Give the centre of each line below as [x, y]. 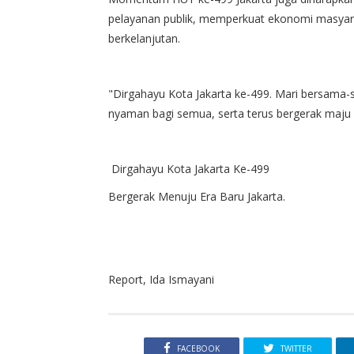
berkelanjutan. [144, 38]
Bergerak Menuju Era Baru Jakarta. [197, 196]
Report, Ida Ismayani [161, 279]
